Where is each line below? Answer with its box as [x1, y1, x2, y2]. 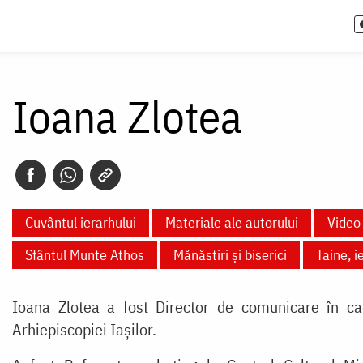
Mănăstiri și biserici [173, 245, 287, 264]
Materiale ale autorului [164, 212, 298, 232]
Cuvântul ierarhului [24, 212, 136, 232]
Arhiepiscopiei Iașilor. [11, 318, 156, 340]
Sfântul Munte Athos [24, 245, 144, 264]
